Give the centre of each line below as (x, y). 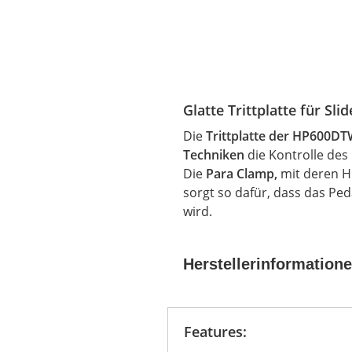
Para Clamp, (242, 174)
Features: (216, 332)
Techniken (214, 155)
